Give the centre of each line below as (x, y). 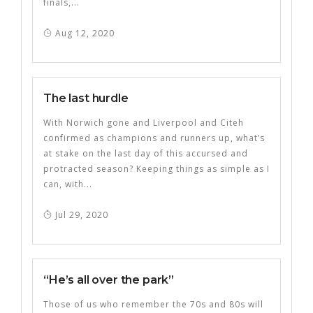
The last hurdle (86, 98)
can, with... (68, 184)
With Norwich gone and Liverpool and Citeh (144, 123)
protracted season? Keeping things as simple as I (156, 169)
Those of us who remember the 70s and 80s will (153, 304)
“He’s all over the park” (109, 280)
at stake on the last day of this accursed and (146, 153)
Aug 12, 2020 (83, 33)
